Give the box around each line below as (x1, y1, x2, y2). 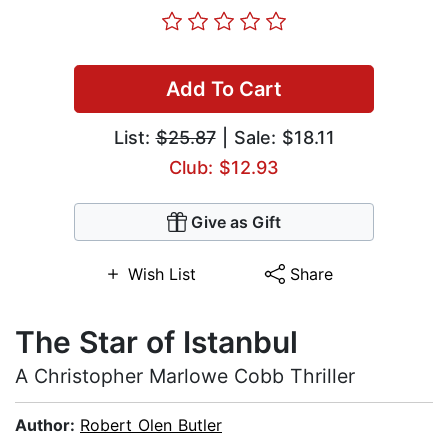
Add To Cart (166, 77, 282, 102)
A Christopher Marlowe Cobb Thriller (15, 364, 355, 389)
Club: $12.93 (169, 157, 279, 179)
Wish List (127, 264, 196, 285)
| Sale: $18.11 (215, 127, 335, 149)
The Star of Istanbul (15, 324, 298, 361)
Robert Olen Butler (80, 415, 222, 436)
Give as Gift (191, 212, 281, 233)
